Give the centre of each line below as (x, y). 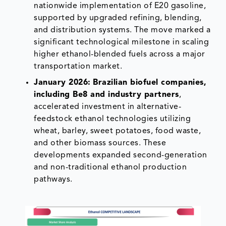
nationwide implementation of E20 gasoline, (120, 6)
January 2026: (62, 82)
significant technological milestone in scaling (122, 42)
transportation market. (78, 66)
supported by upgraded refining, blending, (118, 18)
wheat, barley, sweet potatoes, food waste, (118, 131)
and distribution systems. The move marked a (122, 30)
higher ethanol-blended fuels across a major (120, 54)
